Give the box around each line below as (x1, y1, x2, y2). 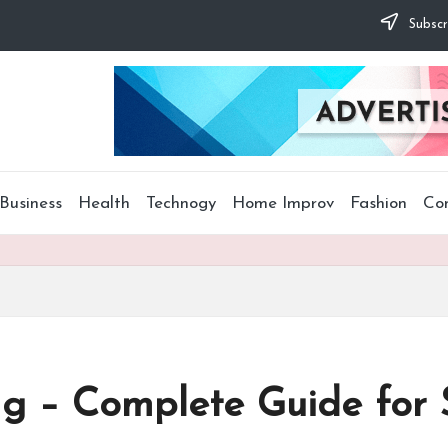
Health (78, 194, 130, 212)
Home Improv (232, 194, 334, 212)
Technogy (146, 194, 216, 212)
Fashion (350, 194, 407, 212)
